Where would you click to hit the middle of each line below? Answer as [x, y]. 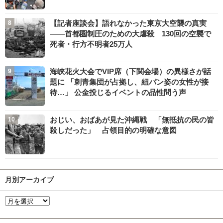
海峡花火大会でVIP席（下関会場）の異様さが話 [130, 71]
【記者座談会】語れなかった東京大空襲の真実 [128, 23]
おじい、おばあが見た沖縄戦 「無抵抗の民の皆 [132, 119]
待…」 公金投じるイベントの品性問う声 [118, 92]
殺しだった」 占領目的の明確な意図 [113, 130]
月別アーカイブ [29, 179]
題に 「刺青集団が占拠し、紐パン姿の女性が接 [129, 82]
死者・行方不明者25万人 [91, 44]
